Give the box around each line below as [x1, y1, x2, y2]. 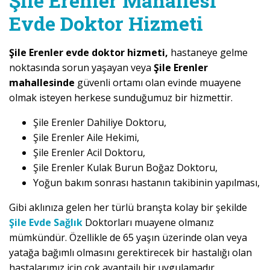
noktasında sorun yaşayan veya [9, 61, 154, 75]
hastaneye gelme [171, 46, 248, 60]
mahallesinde [9, 76, 75, 90]
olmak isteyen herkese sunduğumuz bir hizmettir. [9, 91, 233, 105]
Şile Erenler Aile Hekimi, [33, 131, 139, 145]
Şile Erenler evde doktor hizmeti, [9, 46, 171, 60]
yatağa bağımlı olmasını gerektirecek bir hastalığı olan [9, 246, 252, 260]
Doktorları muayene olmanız [83, 216, 214, 230]
